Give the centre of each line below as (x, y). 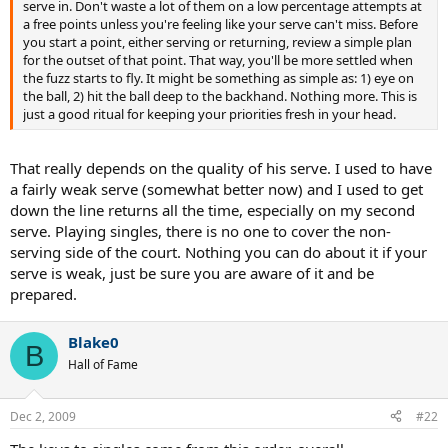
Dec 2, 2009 (43, 416)
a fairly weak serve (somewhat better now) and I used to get (216, 189)
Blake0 (93, 342)
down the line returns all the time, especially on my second (212, 210)
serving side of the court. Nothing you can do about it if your (218, 252)
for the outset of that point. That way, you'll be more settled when (218, 59)
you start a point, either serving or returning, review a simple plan (217, 41)
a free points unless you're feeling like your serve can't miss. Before (220, 23)
